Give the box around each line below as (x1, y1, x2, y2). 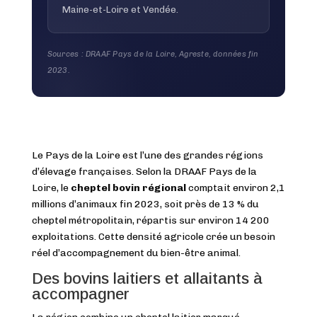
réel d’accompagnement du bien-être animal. (31, 246, 241, 259)
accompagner (31, 284, 129, 303)
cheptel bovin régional (70, 181, 186, 194)
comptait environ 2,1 (185, 181, 285, 194)
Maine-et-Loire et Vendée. (62, 4, 178, 15)
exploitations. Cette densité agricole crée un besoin (31, 230, 275, 243)
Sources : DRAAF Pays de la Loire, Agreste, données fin (47, 49, 259, 59)
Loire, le (31, 181, 71, 194)
